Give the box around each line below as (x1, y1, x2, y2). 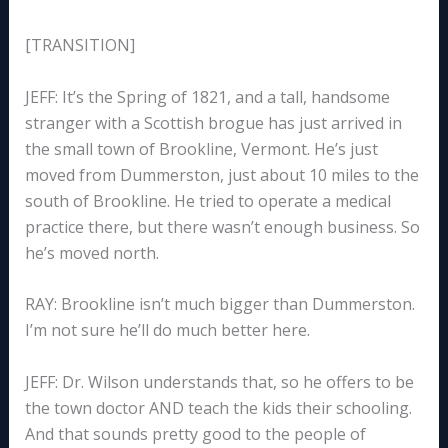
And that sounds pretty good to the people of (24, 422, 366, 445)
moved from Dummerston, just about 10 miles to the (24, 163, 419, 186)
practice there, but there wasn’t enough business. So (24, 215, 420, 238)
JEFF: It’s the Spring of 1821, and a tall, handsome (24, 85, 390, 108)
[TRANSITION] (24, 33, 135, 56)
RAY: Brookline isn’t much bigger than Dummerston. (24, 293, 415, 316)
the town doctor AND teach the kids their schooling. (24, 396, 412, 419)
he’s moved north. (24, 241, 159, 264)
